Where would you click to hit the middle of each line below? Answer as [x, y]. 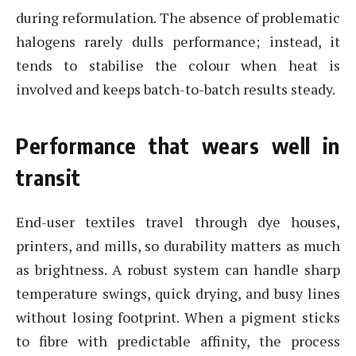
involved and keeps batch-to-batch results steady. [176, 89]
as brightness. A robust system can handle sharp [178, 269]
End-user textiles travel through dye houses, [178, 221]
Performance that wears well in [178, 146]
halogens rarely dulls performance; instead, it [178, 42]
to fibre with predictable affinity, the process [178, 341]
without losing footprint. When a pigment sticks [178, 317]
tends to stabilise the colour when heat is [178, 66]
